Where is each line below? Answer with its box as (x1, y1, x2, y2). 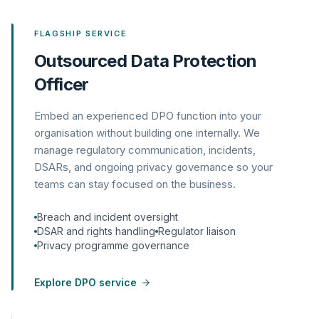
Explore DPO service (34, 276, 137, 288)
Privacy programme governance (37, 239, 189, 251)
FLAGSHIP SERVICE (34, 28, 127, 38)
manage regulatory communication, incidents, (34, 143, 256, 157)
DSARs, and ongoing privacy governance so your (34, 160, 273, 174)
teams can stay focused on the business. (34, 177, 236, 191)
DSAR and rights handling (37, 225, 155, 237)
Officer (34, 74, 89, 95)
